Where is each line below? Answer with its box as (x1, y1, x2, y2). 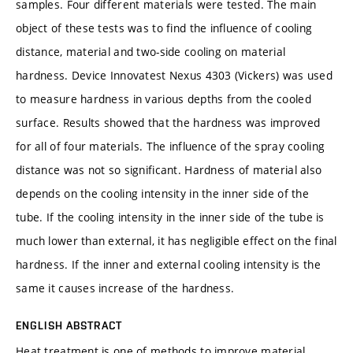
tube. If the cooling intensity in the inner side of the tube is (16, 209, 325, 225)
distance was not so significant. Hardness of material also (16, 162, 322, 177)
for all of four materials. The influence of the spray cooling (16, 138, 325, 154)
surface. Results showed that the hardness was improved (16, 114, 321, 130)
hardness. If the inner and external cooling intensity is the (16, 256, 321, 272)
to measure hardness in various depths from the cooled (16, 91, 311, 106)
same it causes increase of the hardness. (16, 280, 235, 295)
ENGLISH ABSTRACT (16, 318, 122, 332)
